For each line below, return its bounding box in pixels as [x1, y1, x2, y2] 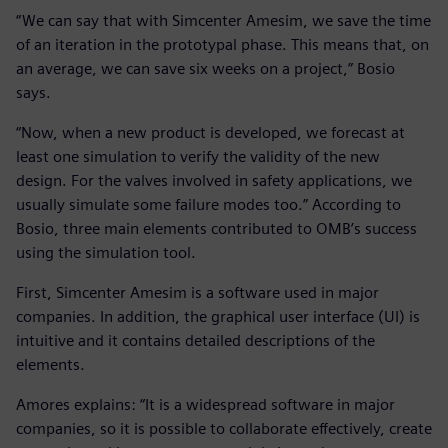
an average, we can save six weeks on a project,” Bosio [16, 58, 395, 78]
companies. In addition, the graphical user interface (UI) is [16, 306, 420, 326]
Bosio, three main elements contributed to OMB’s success [16, 218, 417, 238]
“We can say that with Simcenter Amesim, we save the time [16, 10, 431, 30]
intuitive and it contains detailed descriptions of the [16, 330, 375, 350]
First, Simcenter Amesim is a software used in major [16, 282, 379, 302]
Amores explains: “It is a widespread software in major [16, 394, 395, 414]
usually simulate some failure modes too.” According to [16, 194, 401, 214]
